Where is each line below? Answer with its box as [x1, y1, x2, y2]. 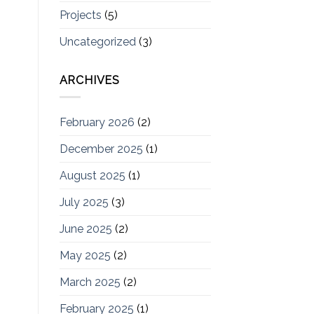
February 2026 [59, 116, 135, 130]
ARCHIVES [59, 73, 120, 87]
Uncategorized [59, 34, 136, 48]
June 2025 [59, 222, 112, 236]
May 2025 [59, 249, 111, 263]
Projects [59, 8, 102, 22]
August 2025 [59, 169, 125, 183]
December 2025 [59, 142, 143, 156]
